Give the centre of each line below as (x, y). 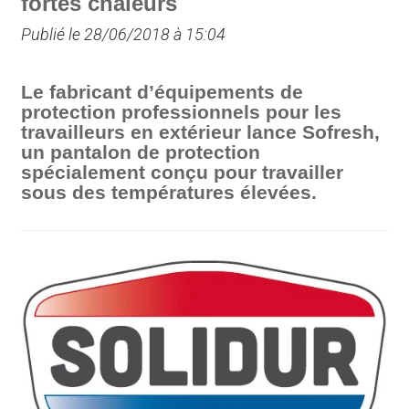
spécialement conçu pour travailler (183, 173)
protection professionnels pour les (182, 112)
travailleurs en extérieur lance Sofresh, (201, 132)
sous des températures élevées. (169, 193)
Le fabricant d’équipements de (163, 92)
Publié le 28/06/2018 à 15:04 (124, 35)
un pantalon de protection (141, 152)
